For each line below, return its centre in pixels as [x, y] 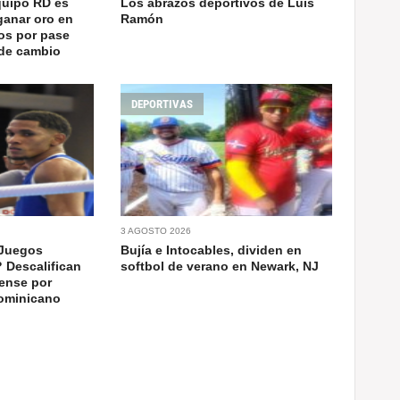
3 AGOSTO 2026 [156, 230]
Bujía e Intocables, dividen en [212, 250]
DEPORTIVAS [162, 104]
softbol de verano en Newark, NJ [220, 266]
